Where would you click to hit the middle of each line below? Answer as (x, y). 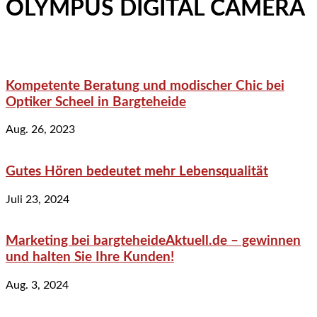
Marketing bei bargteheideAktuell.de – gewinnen (153, 241)
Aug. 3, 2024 (37, 286)
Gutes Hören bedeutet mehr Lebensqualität (137, 172)
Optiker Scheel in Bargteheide (96, 102)
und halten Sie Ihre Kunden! (90, 258)
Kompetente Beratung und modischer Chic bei (145, 86)
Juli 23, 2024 (38, 199)
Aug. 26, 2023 (40, 130)
